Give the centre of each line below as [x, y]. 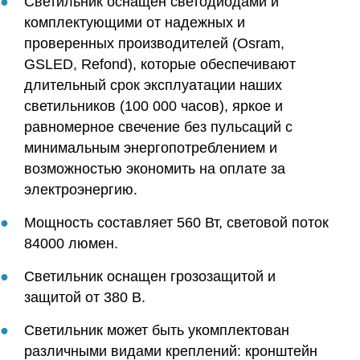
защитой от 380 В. [85, 297]
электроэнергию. [81, 189]
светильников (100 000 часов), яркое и [153, 106]
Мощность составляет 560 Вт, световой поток [176, 222]
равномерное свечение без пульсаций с [158, 127]
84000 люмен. [71, 243]
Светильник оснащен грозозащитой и [150, 276]
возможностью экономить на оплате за [155, 168]
